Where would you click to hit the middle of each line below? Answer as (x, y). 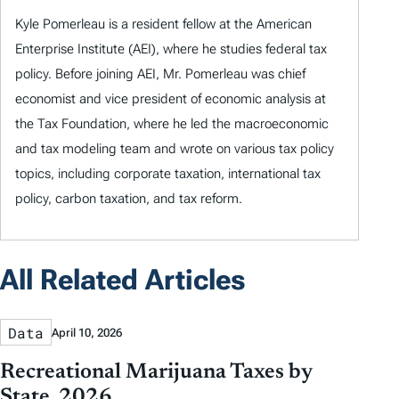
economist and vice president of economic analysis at (171, 99)
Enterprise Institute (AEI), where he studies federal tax (171, 49)
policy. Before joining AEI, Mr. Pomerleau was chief (160, 74)
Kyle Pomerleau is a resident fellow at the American (163, 24)
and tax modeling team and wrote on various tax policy (175, 149)
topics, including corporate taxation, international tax (168, 174)
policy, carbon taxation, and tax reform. (129, 199)
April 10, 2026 (87, 332)
